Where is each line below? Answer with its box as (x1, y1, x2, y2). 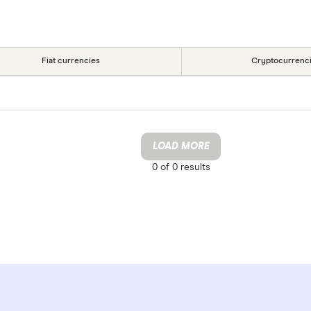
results (177, 162, 210, 172)
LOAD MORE (152, 141, 210, 151)
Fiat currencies (42, 56, 101, 65)
